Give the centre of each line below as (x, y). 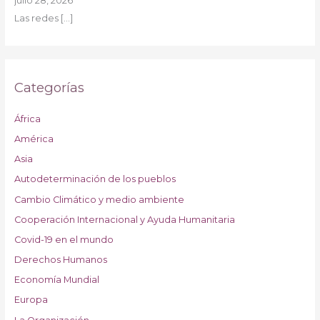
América (34, 139)
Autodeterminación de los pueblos (95, 179)
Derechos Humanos (60, 260)
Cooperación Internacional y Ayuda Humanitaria (124, 219)
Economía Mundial (56, 280)
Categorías (49, 87)
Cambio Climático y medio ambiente (99, 199)
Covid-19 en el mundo (64, 239)
